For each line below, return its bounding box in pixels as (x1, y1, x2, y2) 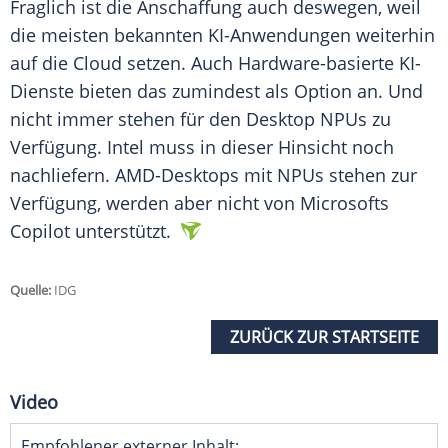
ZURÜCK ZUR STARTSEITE (230, 326, 419, 349)
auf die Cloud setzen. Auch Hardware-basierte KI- (10, 51, 421, 76)
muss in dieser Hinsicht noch (144, 135, 394, 160)
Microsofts (300, 191, 389, 216)
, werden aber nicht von (97, 191, 300, 216)
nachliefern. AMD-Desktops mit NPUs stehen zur (10, 163, 417, 188)
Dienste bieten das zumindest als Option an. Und (10, 79, 423, 104)
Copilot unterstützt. (10, 219, 176, 244)
